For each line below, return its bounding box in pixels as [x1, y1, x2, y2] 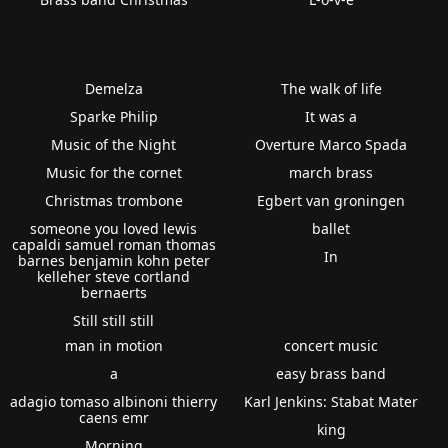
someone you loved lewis [30, 218, 198, 238]
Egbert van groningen [257, 190, 406, 210]
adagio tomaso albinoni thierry [10, 391, 218, 411]
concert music [284, 335, 379, 355]
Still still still [73, 310, 155, 330]
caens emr [78, 407, 149, 427]
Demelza [84, 78, 143, 98]
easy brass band [276, 363, 387, 383]
